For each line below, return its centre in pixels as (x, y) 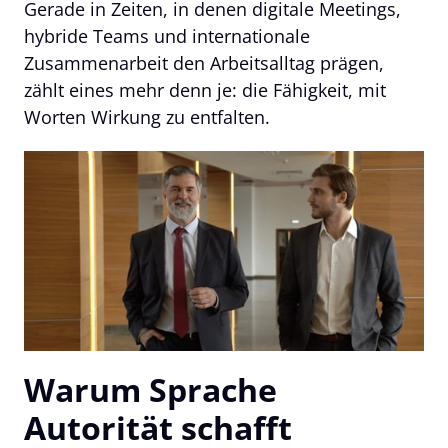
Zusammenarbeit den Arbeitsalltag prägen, (204, 62)
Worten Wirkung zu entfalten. (147, 116)
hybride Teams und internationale (167, 35)
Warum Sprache (150, 389)
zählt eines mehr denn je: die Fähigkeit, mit (205, 89)
